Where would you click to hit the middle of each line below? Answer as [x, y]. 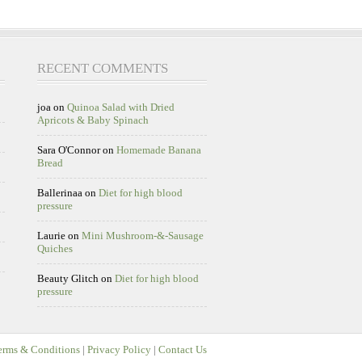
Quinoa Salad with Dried [121, 107]
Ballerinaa [60, 192]
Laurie [51, 235]
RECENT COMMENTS [103, 68]
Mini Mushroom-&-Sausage [143, 235]
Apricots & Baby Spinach [93, 120]
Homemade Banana [159, 149]
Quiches [55, 248]
